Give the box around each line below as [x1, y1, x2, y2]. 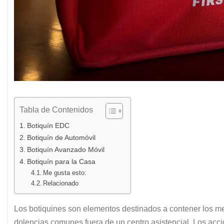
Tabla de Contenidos [19, 105, 93, 114]
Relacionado [43, 179, 79, 187]
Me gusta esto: [43, 169, 87, 177]
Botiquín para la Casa [26, 157, 95, 166]
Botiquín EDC [26, 121, 69, 130]
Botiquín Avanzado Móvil [26, 145, 104, 154]
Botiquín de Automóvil [26, 133, 95, 142]
